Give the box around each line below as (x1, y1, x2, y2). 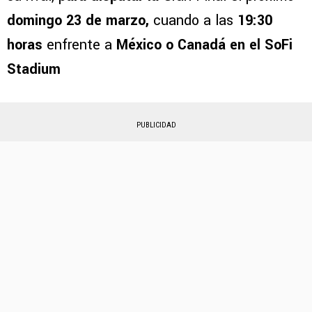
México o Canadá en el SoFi (112, 35, 292, 56)
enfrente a (47, 35, 112, 56)
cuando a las (153, 10, 237, 31)
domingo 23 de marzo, (7, 10, 153, 31)
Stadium (7, 59, 61, 80)
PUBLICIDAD (136, 120, 176, 130)
